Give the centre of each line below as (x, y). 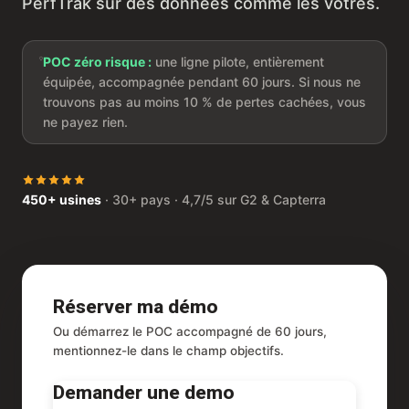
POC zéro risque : (98, 62)
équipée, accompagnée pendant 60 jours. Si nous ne (202, 82)
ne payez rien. (86, 122)
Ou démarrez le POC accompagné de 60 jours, (190, 332)
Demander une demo (144, 393)
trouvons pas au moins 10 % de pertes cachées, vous (205, 102)
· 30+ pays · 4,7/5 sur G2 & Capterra (214, 200)
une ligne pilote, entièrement (238, 62)
